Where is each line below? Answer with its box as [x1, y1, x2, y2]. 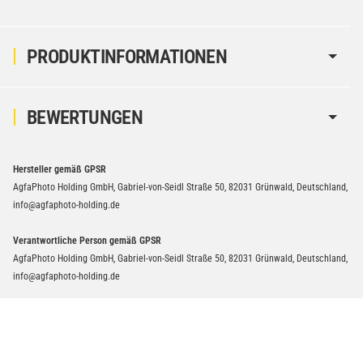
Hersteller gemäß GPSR [13, 163, 106, 175]
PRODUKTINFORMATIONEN [27, 45, 228, 68]
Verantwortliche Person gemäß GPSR [13, 234, 161, 246]
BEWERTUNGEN [27, 105, 143, 129]
